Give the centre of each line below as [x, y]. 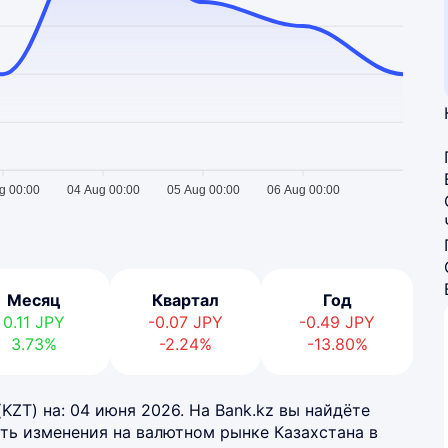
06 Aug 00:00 [303, 190]
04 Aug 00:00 [103, 190]
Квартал [186, 300]
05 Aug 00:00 [203, 190]
